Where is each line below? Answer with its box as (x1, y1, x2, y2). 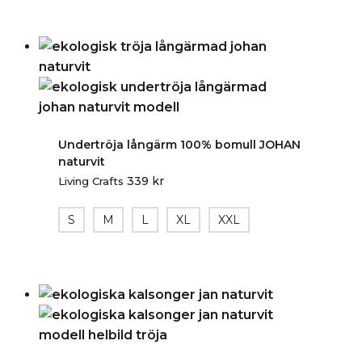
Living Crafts (58, 174, 124, 187)
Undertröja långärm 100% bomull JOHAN (58, 137, 301, 152)
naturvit (58, 154, 105, 169)
